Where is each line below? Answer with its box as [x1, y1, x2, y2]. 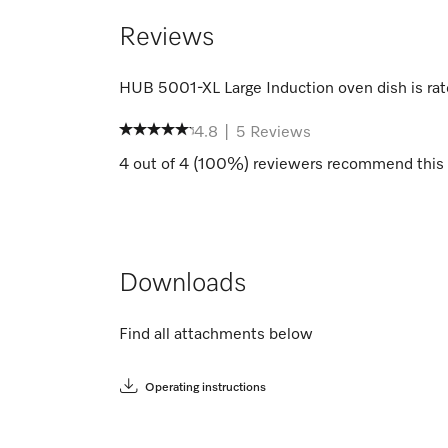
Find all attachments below [119, 327, 313, 344]
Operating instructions [145, 382, 266, 395]
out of [129, 157, 179, 174]
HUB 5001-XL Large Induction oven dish [119, 81, 407, 98]
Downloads [119, 271, 247, 298]
